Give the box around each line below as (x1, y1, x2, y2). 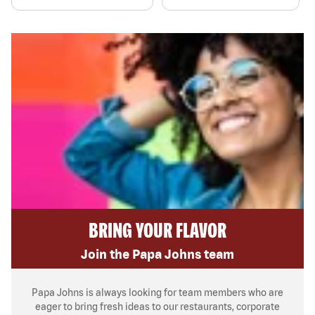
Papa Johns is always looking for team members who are (32, 286, 283, 298)
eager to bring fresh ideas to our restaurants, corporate (35, 300, 280, 312)
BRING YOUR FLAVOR (89, 217, 226, 242)
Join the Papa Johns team (81, 246, 234, 262)
